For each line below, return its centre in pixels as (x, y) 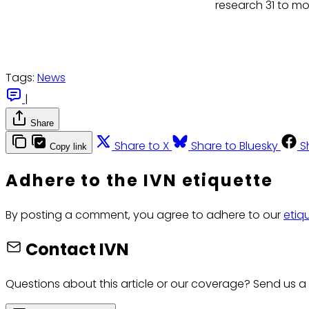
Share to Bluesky (235, 146)
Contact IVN (77, 250)
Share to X (142, 146)
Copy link (68, 147)
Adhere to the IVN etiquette (139, 181)
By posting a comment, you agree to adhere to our (144, 215)
